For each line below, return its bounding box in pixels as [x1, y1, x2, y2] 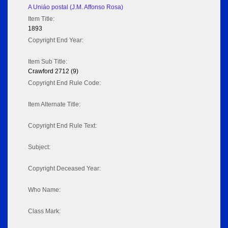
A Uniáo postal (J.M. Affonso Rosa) [28, 4, 123, 11]
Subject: [28, 144, 50, 151]
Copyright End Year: [28, 37, 83, 44]
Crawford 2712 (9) [28, 68, 78, 75]
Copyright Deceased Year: [28, 165, 101, 173]
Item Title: [28, 15, 54, 23]
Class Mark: [28, 208, 61, 215]
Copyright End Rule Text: [28, 122, 97, 130]
